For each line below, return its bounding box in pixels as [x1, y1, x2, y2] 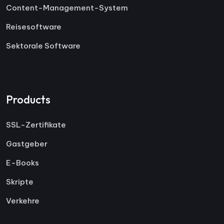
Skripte [6, 176, 33, 186]
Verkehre [6, 195, 39, 205]
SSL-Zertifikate [6, 119, 66, 129]
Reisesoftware [6, 21, 61, 31]
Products [6, 92, 50, 106]
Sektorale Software [6, 40, 80, 50]
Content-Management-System [6, 2, 128, 12]
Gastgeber [6, 138, 47, 148]
